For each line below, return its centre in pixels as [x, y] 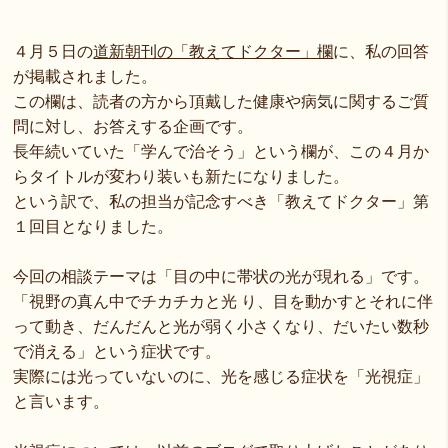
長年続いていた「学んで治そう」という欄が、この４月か [221, 151]
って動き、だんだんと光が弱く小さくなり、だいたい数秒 [221, 326]
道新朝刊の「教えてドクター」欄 [213, 51]
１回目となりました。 [93, 226]
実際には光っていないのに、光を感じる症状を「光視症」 [221, 376]
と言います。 [61, 401]
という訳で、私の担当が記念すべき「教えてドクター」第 [221, 201]
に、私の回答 [381, 51]
